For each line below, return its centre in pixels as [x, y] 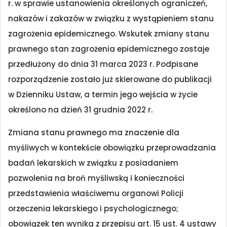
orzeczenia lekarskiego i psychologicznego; [93, 208]
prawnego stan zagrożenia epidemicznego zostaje [109, 49]
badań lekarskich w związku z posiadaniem [93, 163]
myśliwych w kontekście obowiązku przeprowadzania [112, 147]
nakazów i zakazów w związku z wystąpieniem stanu [111, 19]
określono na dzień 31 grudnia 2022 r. [80, 110]
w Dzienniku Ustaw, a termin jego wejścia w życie [103, 95]
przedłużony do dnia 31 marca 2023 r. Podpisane [103, 64]
